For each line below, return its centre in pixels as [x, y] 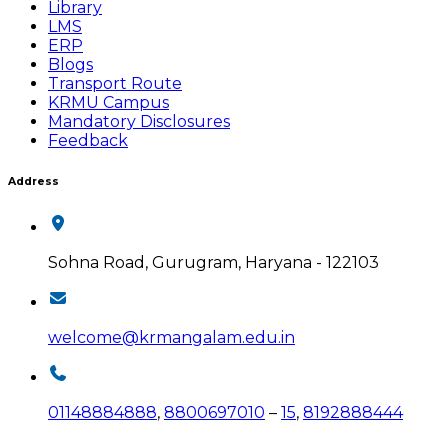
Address [33, 182]
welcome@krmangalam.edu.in [171, 338]
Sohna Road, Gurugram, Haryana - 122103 [213, 263]
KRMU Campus [108, 103]
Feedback [88, 141]
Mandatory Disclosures [139, 122]
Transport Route [115, 84]
